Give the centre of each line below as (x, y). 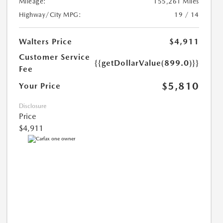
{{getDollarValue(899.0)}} (147, 63)
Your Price (40, 86)
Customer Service (54, 57)
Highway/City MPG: (50, 15)
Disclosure (32, 106)
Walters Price (45, 42)
